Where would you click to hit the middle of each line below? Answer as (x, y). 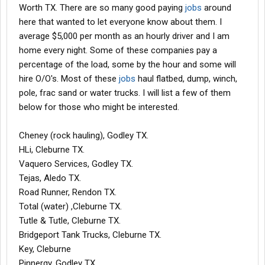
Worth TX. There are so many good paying (102, 8)
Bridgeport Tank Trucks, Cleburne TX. (90, 235)
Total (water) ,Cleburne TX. (70, 206)
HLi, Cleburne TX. (52, 150)
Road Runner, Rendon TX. (68, 192)
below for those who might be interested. (99, 107)
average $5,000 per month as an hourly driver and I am (124, 36)
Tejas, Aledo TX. (50, 178)
